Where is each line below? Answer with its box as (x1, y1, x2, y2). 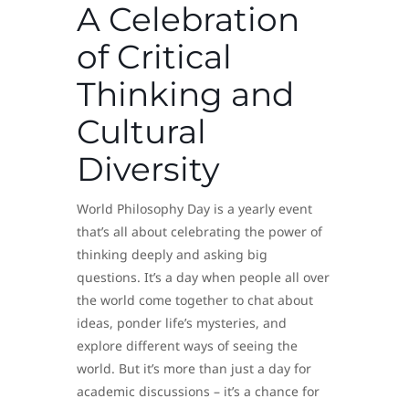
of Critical (77, 37, 232, 78)
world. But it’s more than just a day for (77, 360, 311, 378)
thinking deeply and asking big (77, 246, 267, 264)
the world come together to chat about (77, 291, 313, 309)
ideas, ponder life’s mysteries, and (77, 314, 287, 332)
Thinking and (77, 74, 294, 115)
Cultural (77, 111, 206, 152)
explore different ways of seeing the (77, 337, 298, 355)
